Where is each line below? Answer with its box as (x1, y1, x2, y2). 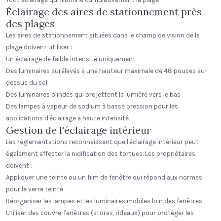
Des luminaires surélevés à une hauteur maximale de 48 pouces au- (6, 67, 207, 74)
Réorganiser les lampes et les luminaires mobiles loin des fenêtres (6, 197, 202, 205)
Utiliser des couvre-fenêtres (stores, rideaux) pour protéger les (6, 209, 194, 217)
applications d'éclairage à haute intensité (6, 114, 129, 122)
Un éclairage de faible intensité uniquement (6, 55, 136, 63)
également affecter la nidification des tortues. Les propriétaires (6, 150, 195, 157)
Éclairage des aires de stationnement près (6, 5, 202, 18)
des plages (6, 17, 55, 30)
